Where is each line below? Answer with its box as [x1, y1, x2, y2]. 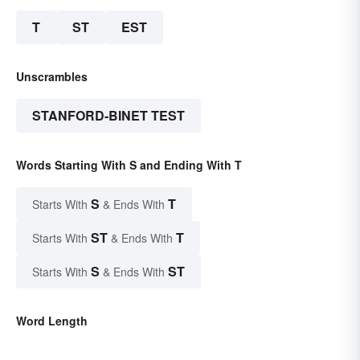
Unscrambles [16, 68, 88, 85]
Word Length [16, 313, 88, 329]
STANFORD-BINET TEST [32, 106, 185, 125]
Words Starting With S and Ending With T [16, 157, 242, 174]
